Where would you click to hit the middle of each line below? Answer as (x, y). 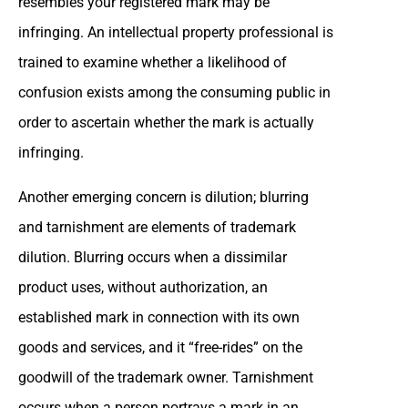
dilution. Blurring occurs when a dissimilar (153, 257)
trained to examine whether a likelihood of (153, 62)
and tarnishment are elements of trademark (157, 227)
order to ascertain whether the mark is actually (166, 122)
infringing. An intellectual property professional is (176, 32)
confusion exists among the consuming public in (174, 92)
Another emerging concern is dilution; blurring (163, 197)
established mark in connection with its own (159, 317)
